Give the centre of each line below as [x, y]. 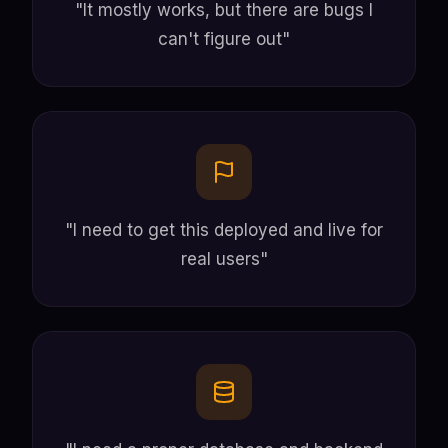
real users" [224, 258]
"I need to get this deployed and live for [224, 229]
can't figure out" [224, 38]
